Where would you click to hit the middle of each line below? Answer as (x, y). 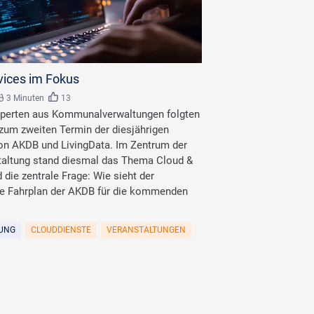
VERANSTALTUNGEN (146, 230)
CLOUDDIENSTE (61, 230)
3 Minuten (25, 98)
